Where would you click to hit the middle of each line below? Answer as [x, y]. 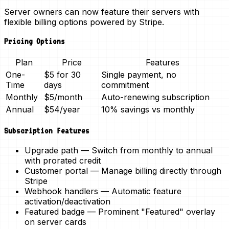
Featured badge [55, 211]
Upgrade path [51, 150]
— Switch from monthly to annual [145, 150]
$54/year [62, 110]
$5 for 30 [62, 75]
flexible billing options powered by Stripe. [84, 22]
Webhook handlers [61, 191]
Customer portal [56, 170]
